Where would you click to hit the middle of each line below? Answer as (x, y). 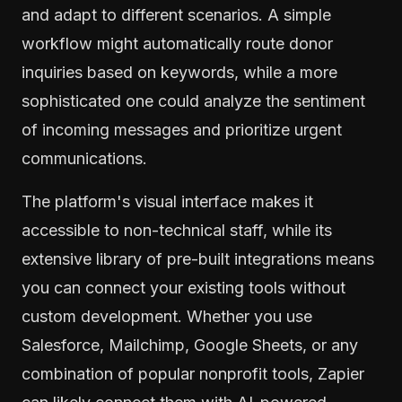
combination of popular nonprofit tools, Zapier (193, 373)
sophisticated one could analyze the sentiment (193, 100)
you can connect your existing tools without (184, 287)
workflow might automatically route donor (177, 43)
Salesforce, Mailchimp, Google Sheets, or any (190, 345)
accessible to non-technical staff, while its (177, 230)
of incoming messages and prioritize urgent (182, 129)
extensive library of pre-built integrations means (198, 258)
